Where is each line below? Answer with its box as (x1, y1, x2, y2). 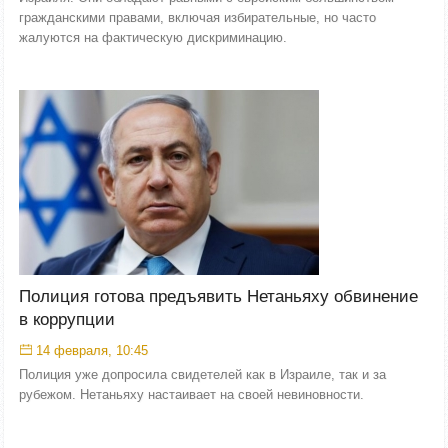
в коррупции (19, 310, 115, 329)
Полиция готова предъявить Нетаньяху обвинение (19, 287, 418, 306)
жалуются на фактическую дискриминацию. (19, 29, 287, 45)
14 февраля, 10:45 (36, 343, 148, 358)
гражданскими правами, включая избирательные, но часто (19, 9, 376, 25)
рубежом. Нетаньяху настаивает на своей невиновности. (19, 387, 364, 402)
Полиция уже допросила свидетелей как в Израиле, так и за (19, 367, 386, 382)
